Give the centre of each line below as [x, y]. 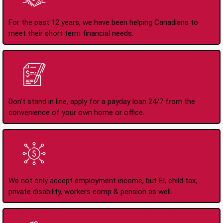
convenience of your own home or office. [76, 112]
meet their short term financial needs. [71, 33]
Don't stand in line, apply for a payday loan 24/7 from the [102, 101]
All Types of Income [121, 149]
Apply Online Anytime [126, 69]
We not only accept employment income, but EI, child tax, [103, 180]
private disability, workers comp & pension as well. [90, 191]
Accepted [92, 162]
